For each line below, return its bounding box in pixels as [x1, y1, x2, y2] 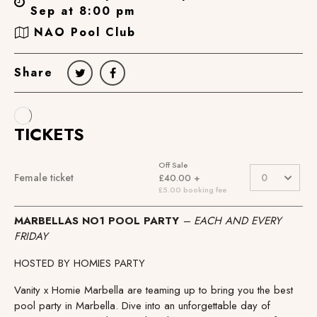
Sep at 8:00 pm [30, 2, 136, 19]
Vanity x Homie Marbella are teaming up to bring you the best [14, 282, 293, 298]
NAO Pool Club [34, 24, 136, 41]
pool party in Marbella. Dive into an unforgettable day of [14, 297, 270, 313]
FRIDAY [14, 228, 47, 244]
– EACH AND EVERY [183, 212, 281, 229]
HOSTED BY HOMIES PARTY [14, 255, 145, 271]
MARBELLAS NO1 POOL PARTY [14, 212, 183, 229]
